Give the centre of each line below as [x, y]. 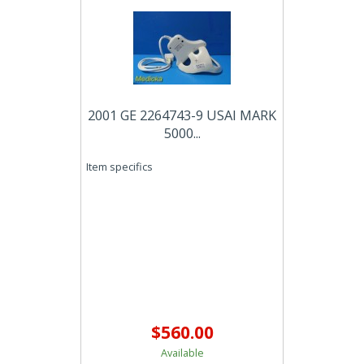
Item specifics [119, 167]
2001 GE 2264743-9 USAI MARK [182, 115]
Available [182, 353]
